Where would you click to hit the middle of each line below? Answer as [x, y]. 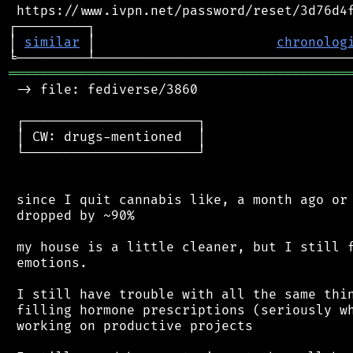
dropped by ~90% [72, 216]
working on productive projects [131, 326]
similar [52, 42]
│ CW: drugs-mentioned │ [107, 137]
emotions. [48, 263]
